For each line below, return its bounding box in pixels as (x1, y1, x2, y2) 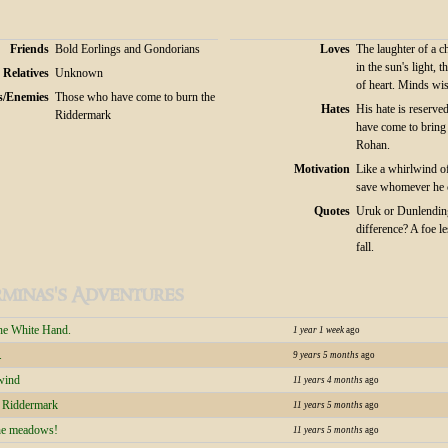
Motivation (293, 162, 350, 177)
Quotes (313, 204, 350, 219)
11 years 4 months (292, 375, 363, 386)
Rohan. (355, 138, 390, 153)
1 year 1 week (292, 325, 344, 336)
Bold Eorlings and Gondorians (55, 42, 200, 57)
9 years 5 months (292, 350, 359, 361)
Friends (10, 42, 49, 57)
